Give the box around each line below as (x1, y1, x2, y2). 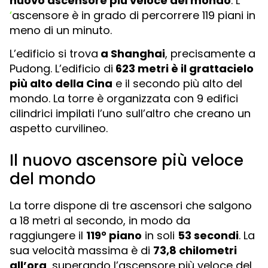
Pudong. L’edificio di (10, 61, 113, 77)
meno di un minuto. (10, 23, 112, 38)
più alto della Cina (10, 76, 112, 92)
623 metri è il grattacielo (113, 61, 254, 77)
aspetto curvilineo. (10, 121, 108, 136)
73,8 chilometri (153, 243, 237, 258)
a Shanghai (98, 46, 165, 62)
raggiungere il (10, 228, 86, 243)
